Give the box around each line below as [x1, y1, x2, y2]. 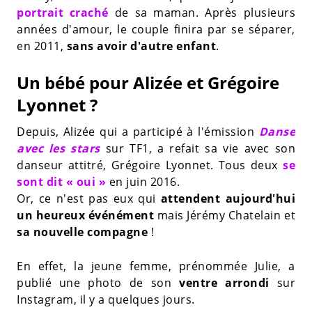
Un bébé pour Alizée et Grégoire [17, 71, 279, 95]
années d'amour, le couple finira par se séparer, [17, 22, 295, 38]
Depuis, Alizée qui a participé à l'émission [17, 124, 259, 140]
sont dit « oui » [17, 174, 106, 190]
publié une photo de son [17, 275, 180, 291]
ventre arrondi [179, 275, 270, 291]
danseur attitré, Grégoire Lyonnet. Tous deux [17, 157, 283, 173]
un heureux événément [17, 208, 155, 224]
